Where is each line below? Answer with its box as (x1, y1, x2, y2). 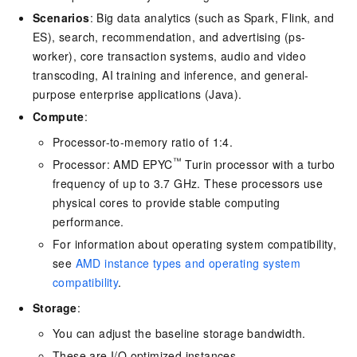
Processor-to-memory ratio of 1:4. (53, 133, 233, 150)
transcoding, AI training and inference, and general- (33, 66, 309, 83)
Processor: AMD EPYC (53, 155, 173, 172)
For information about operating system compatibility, (53, 235, 337, 252)
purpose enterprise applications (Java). (33, 85, 242, 102)
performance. (53, 213, 124, 229)
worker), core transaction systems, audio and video (33, 47, 306, 64)
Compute (33, 108, 84, 124)
